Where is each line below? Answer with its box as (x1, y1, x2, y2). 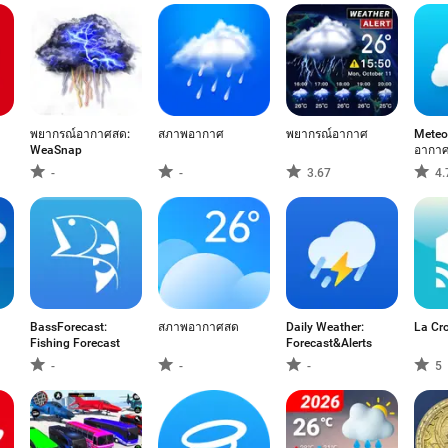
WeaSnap (30, 143, 82, 157)
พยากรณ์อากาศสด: (30, 127, 130, 141)
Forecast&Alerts (286, 336, 372, 350)
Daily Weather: (286, 320, 364, 334)
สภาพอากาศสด (158, 320, 239, 334)
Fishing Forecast (30, 336, 120, 350)
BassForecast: (30, 320, 107, 334)
